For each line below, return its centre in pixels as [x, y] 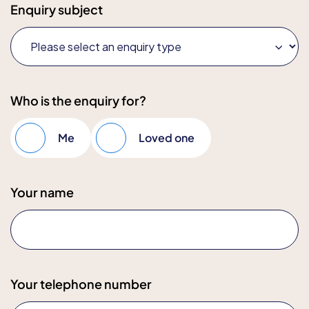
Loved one [167, 138]
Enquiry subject [57, 9]
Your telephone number [81, 284]
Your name [42, 192]
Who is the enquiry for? [78, 100]
